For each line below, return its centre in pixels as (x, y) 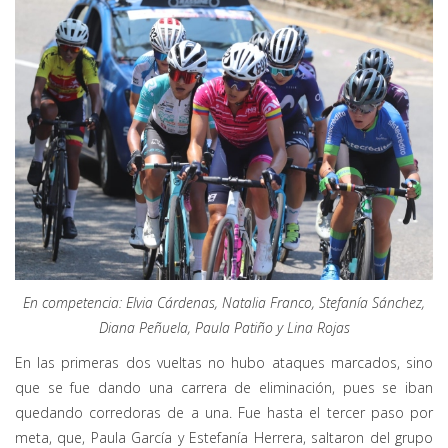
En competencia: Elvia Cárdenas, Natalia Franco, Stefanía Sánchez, (224, 302)
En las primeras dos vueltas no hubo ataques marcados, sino (224, 362)
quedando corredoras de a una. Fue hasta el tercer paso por (224, 412)
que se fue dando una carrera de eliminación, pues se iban (224, 387)
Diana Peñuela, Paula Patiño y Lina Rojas (224, 327)
